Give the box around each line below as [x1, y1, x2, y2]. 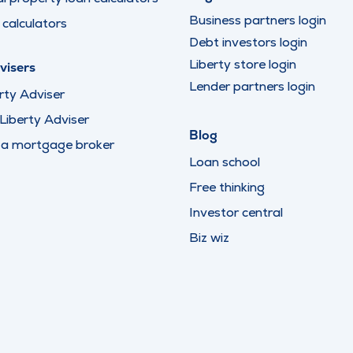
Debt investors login [189, 34, 307, 50]
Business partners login [189, 12, 326, 28]
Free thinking [189, 179, 265, 195]
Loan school [189, 154, 260, 170]
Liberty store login [189, 56, 296, 72]
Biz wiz [189, 229, 229, 246]
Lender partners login [189, 78, 315, 95]
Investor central [189, 204, 283, 221]
